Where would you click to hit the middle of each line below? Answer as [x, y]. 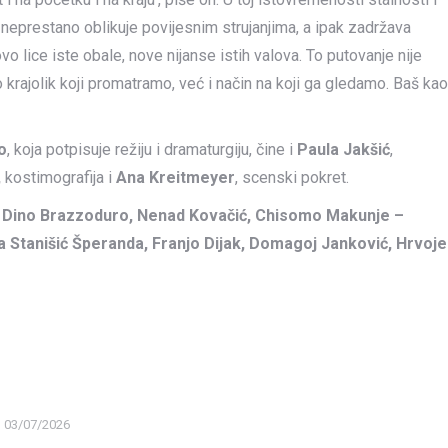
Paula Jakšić [343, 149]
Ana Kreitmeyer [175, 177]
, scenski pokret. [292, 177]
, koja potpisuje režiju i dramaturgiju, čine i [152, 149]
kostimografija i [60, 177]
